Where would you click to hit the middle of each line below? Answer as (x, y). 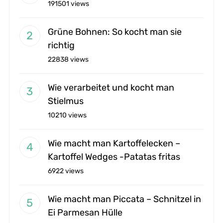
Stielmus (65, 101)
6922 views (65, 171)
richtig (61, 45)
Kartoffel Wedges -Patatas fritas (114, 157)
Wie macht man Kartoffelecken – (114, 143)
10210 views (67, 115)
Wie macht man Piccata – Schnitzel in (124, 199)
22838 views (68, 59)
